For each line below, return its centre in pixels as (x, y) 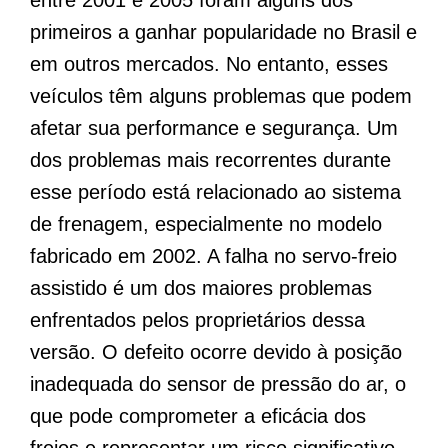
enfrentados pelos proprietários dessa (197, 319)
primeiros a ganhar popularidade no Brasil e (223, 31)
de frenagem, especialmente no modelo (206, 223)
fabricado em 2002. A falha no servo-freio (213, 255)
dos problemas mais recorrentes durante (210, 159)
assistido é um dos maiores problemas (201, 287)
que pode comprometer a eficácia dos (198, 415)
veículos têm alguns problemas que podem (221, 95)
